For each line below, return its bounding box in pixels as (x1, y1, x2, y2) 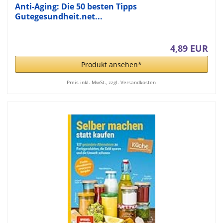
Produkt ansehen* (81, 60, 142, 70)
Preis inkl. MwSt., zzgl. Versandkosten (67, 79, 156, 86)
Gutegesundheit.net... (14, 11, 103, 22)
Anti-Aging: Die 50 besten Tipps (14, 1, 137, 12)
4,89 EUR (170, 42, 209, 55)
